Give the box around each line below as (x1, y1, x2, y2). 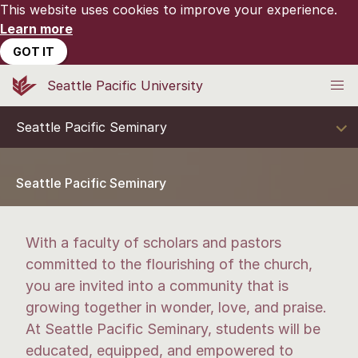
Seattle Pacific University (47, 78, 203, 93)
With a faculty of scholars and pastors (26, 234, 281, 251)
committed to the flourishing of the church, (26, 256, 312, 272)
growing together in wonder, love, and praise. (26, 299, 327, 316)
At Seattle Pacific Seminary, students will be (26, 320, 320, 337)
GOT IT (13, 45, 54, 58)
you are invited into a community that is (26, 277, 288, 294)
